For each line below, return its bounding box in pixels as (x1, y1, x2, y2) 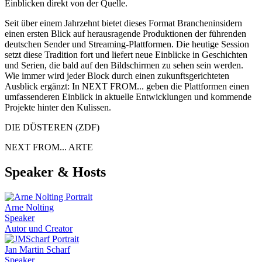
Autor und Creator (5, 223, 73, 234)
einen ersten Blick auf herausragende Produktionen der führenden (5, 29, 246, 39)
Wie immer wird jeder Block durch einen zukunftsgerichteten (5, 71, 229, 81)
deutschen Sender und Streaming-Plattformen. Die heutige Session (5, 39, 249, 50)
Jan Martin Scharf (5, 244, 70, 255)
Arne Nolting (5, 202, 54, 213)
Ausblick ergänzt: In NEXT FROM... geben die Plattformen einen (5, 81, 249, 92)
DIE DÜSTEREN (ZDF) (5, 122, 99, 133)
